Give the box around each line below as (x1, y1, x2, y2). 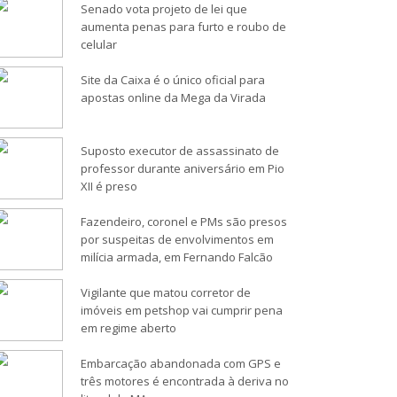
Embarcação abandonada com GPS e (81, 354, 281, 371)
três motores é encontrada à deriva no (81, 372, 289, 389)
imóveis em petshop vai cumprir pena (81, 301, 283, 318)
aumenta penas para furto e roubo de (81, 18, 286, 35)
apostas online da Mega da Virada (81, 89, 266, 105)
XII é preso (81, 177, 137, 194)
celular (81, 35, 117, 52)
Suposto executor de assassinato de (81, 142, 279, 159)
